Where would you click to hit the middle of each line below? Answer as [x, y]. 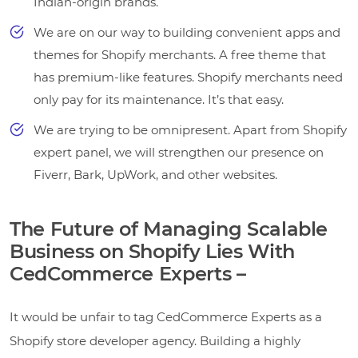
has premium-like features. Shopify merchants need [188, 77]
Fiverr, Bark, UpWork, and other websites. [155, 174]
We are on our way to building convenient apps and [187, 32]
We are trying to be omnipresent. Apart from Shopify [190, 129]
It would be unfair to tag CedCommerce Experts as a [166, 316]
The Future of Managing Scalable [169, 229]
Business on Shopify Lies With [152, 251]
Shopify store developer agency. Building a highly [155, 340]
